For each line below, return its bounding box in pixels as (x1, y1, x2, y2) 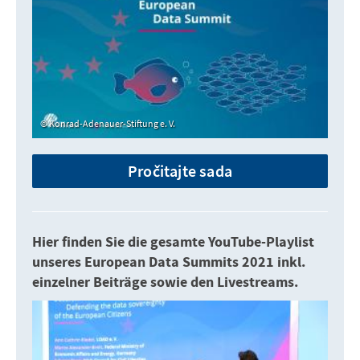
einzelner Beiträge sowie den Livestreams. (32, 272, 298, 293)
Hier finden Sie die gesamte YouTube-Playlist (32, 232, 314, 253)
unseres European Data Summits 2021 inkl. (32, 252, 305, 273)
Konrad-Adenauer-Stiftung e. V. (49, 117, 175, 130)
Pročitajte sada (128, 161, 232, 182)
